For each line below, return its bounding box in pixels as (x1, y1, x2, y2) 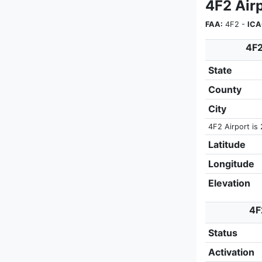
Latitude (208, 139, 246, 150)
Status (208, 227, 237, 239)
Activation (208, 246, 254, 258)
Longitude (208, 158, 254, 170)
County (208, 84, 242, 95)
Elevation (208, 177, 250, 189)
